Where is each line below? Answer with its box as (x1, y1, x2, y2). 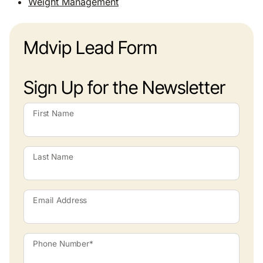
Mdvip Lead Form (23, 36, 157, 58)
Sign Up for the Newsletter (23, 76, 225, 98)
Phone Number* (33, 238, 93, 249)
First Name (33, 108, 74, 119)
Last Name (33, 151, 73, 162)
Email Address (33, 195, 87, 205)
